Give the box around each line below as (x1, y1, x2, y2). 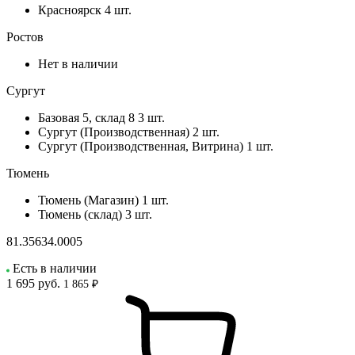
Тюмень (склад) (38, 207, 122, 221)
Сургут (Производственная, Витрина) (38, 139, 243, 153)
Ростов (6, 29, 44, 44)
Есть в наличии (13, 261, 97, 275)
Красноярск (38, 2, 101, 17)
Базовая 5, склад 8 (38, 110, 135, 124)
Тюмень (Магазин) (38, 193, 139, 207)
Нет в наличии (38, 56, 118, 71)
